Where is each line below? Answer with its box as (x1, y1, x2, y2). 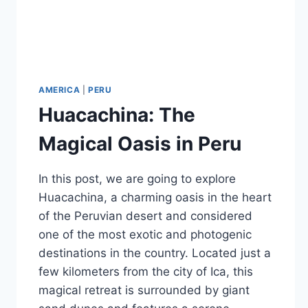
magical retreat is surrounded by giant (38, 283, 250, 297)
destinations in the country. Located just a (38, 245, 271, 260)
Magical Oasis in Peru (38, 131, 241, 155)
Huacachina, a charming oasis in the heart (38, 190, 272, 204)
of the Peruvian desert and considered (38, 208, 252, 223)
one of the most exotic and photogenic (38, 227, 252, 241)
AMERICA (38, 84, 80, 95)
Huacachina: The (38, 102, 195, 126)
